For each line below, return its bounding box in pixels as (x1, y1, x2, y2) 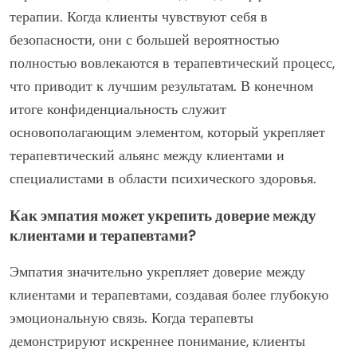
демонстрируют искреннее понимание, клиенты (10, 331, 305, 351)
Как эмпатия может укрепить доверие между (10, 205, 316, 226)
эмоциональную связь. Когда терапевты (10, 308, 253, 328)
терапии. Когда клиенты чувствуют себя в (10, 6, 268, 26)
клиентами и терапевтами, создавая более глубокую (10, 284, 328, 304)
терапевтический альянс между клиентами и (10, 145, 284, 165)
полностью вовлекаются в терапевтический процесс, (10, 53, 335, 73)
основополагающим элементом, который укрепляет (10, 122, 325, 142)
